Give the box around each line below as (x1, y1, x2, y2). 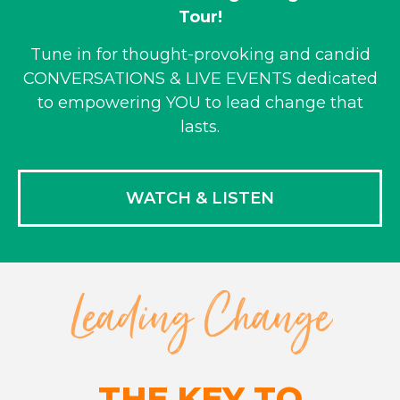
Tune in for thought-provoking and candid (29, 44, 371, 64)
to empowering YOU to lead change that (37, 92, 363, 112)
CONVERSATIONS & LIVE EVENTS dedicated (22, 68, 378, 88)
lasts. (180, 116, 220, 137)
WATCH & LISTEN (126, 188, 274, 209)
